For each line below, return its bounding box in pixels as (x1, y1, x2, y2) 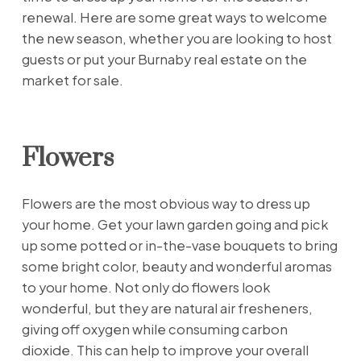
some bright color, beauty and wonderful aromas (21, 258, 332, 275)
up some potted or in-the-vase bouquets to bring (21, 237, 338, 254)
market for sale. (21, 72, 123, 89)
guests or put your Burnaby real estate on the (21, 51, 307, 68)
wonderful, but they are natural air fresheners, (21, 300, 313, 317)
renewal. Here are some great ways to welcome (21, 9, 327, 27)
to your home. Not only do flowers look (21, 279, 271, 296)
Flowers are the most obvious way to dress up (21, 195, 310, 212)
